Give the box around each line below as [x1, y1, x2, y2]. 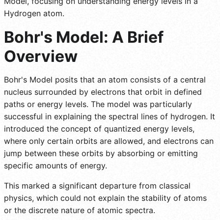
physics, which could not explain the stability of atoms [4, 192, 207, 203]
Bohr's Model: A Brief [4, 27, 164, 47]
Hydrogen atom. [4, 8, 64, 18]
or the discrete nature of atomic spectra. [4, 205, 155, 215]
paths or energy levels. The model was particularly [4, 99, 192, 109]
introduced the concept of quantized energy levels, [4, 123, 194, 134]
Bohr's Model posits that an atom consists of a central [4, 74, 206, 84]
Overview [4, 46, 78, 66]
